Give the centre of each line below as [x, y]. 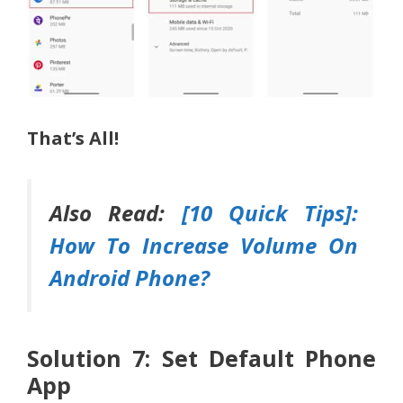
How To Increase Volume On [204, 246]
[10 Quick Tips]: [269, 213]
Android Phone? [130, 278]
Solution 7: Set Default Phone [201, 358]
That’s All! [73, 139]
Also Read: [116, 213]
